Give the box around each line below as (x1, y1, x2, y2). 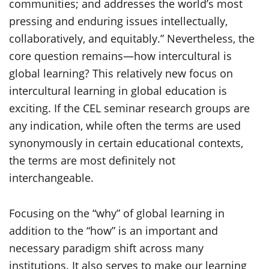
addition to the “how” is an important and (9, 223, 218, 238)
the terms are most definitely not (9, 153, 175, 168)
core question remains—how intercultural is (9, 49, 232, 63)
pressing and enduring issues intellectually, (9, 14, 228, 28)
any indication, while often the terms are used (9, 118, 241, 133)
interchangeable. (9, 171, 94, 185)
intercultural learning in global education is (9, 83, 227, 98)
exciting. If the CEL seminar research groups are (9, 101, 250, 115)
